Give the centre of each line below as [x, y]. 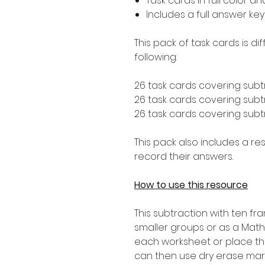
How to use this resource [191, 185]
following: [156, 57]
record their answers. [184, 156]
